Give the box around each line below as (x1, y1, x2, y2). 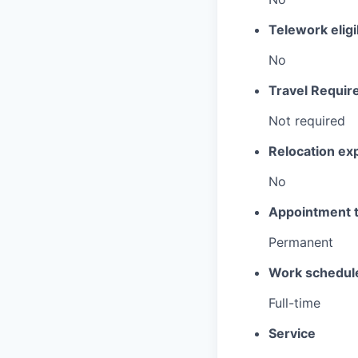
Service (268, 324, 316, 341)
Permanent (268, 233, 333, 250)
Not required (268, 112, 345, 129)
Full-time (268, 294, 320, 311)
